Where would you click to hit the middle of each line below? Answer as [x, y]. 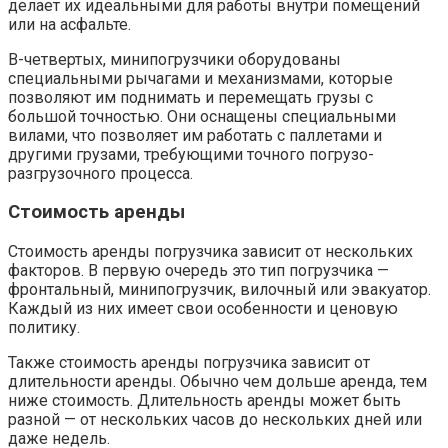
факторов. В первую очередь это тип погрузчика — [198, 270]
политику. [44, 327]
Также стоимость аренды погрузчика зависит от [189, 362]
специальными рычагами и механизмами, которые [200, 78]
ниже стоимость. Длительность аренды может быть [204, 400]
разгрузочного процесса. [100, 173]
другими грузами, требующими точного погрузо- [191, 154]
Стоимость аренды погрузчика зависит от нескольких [210, 251]
